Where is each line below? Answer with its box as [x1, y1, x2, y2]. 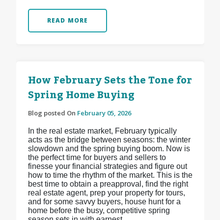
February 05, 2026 [77, 109, 131, 118]
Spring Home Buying [27, 85, 135, 106]
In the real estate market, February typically [27, 127, 177, 136]
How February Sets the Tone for [27, 71, 192, 91]
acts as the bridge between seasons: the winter [27, 136, 191, 144]
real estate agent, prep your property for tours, [27, 189, 185, 197]
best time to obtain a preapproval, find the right [27, 180, 188, 189]
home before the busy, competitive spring [27, 206, 170, 215]
